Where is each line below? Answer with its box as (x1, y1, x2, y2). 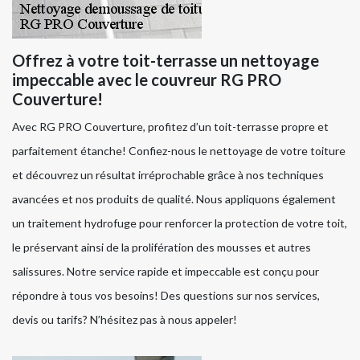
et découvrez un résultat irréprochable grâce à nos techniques (12, 168, 324, 182)
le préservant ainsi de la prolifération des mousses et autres (12, 240, 311, 255)
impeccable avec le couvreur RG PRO (12, 70, 281, 90)
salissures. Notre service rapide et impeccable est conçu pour (12, 264, 319, 279)
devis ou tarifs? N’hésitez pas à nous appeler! (12, 313, 237, 327)
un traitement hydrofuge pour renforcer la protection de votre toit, (12, 216, 347, 231)
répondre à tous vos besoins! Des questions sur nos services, (12, 288, 320, 303)
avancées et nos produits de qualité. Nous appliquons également (12, 192, 336, 207)
